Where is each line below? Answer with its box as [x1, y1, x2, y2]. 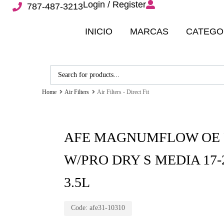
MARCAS [130, 26, 168, 36]
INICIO [85, 26, 112, 36]
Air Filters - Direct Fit [96, 88, 149, 95]
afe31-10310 [89, 203, 125, 211]
